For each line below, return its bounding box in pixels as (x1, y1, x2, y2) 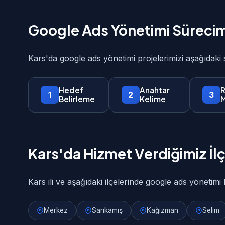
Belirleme (59, 94, 95, 104)
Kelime (139, 94, 166, 104)
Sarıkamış (92, 206, 123, 214)
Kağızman (147, 206, 178, 214)
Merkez (44, 206, 68, 214)
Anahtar (139, 85, 170, 95)
